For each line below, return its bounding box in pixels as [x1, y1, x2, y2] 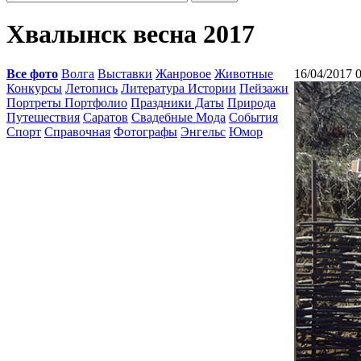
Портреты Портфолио [6, 96, 127, 110]
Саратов [83, 110, 128, 124]
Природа [227, 96, 276, 110]
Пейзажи [239, 81, 288, 95]
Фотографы [114, 125, 177, 139]
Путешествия [6, 110, 80, 124]
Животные [214, 67, 273, 81]
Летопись [65, 81, 118, 95]
